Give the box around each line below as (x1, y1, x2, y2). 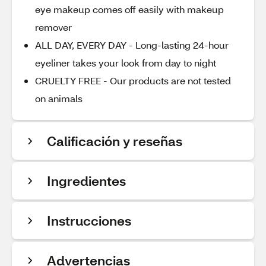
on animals (35, 92, 83, 104)
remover (35, 21, 72, 33)
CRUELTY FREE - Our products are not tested (35, 74, 231, 87)
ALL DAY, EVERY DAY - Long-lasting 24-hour (35, 39, 229, 51)
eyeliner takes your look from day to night (35, 56, 216, 69)
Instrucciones (47, 212, 131, 229)
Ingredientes (47, 172, 126, 189)
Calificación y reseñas (47, 132, 182, 150)
